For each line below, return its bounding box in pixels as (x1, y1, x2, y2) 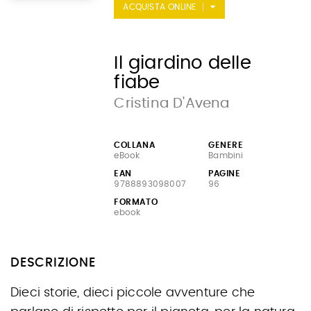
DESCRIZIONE (10, 257, 96, 269)
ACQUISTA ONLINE (123, 3, 196, 11)
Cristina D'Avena (114, 96, 230, 110)
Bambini (208, 151, 244, 160)
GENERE (208, 141, 244, 149)
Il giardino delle (114, 54, 251, 72)
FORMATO (114, 198, 158, 206)
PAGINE (208, 169, 241, 178)
